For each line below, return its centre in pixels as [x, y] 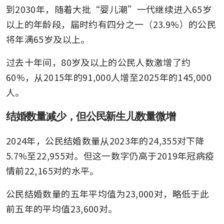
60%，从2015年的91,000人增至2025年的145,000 [109, 77]
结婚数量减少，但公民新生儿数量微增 [91, 116]
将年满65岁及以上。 [48, 39]
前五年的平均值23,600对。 [62, 208]
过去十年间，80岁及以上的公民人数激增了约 [98, 62]
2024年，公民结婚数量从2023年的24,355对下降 [105, 140]
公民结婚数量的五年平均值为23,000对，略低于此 [107, 193]
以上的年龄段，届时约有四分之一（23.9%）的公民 [111, 24]
